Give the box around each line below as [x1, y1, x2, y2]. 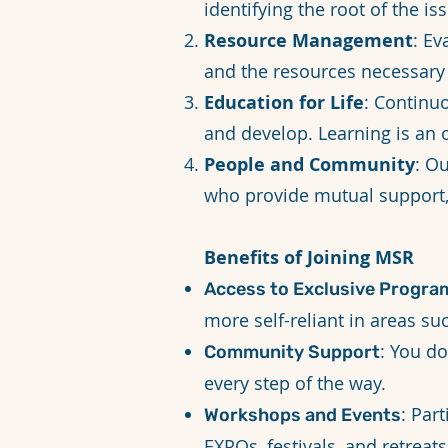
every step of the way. [204, 371, 386, 395]
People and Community [204, 152, 415, 177]
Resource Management [204, 28, 413, 53]
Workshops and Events [204, 404, 401, 426]
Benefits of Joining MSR [204, 245, 414, 270]
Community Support [204, 341, 380, 363]
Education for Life [204, 90, 364, 115]
